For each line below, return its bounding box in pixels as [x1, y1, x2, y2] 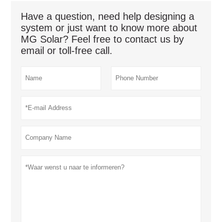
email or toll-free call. [21, 45, 113, 56]
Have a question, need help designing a [21, 10, 195, 22]
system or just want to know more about [21, 22, 198, 33]
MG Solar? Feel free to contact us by [21, 33, 184, 45]
